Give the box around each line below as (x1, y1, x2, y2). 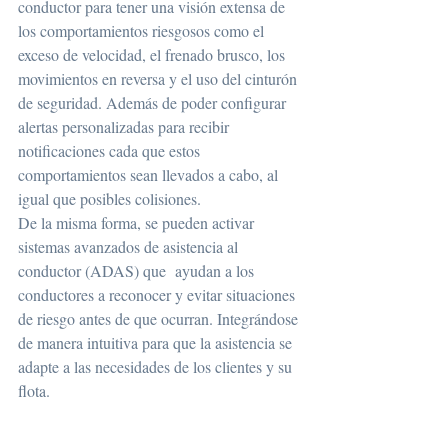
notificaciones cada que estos (18, 139, 204, 161)
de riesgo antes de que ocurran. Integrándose (18, 307, 302, 329)
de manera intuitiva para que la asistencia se (18, 331, 296, 353)
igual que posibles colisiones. (18, 187, 201, 209)
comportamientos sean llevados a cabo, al (18, 163, 282, 185)
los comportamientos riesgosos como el (18, 19, 268, 41)
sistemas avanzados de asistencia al (18, 235, 242, 257)
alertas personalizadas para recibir (18, 115, 233, 137)
